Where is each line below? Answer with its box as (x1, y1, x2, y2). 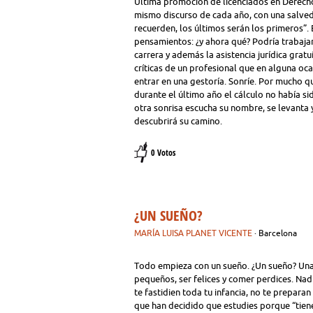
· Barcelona (252, 228, 299, 238)
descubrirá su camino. (134, 116, 222, 126)
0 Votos (151, 147, 175, 159)
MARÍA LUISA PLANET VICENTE (134, 228, 252, 238)
